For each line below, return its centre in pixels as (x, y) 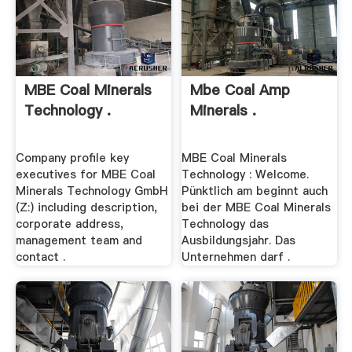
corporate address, (69, 224)
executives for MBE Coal (85, 175)
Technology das (225, 224)
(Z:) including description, (86, 208)
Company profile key (72, 158)
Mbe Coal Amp (240, 90)
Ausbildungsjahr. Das (239, 241)
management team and (79, 241)
